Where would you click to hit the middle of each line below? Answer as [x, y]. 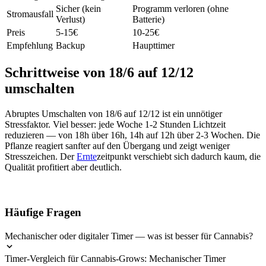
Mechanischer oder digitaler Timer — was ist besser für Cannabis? [129, 236]
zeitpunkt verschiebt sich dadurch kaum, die [179, 156]
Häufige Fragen [43, 212]
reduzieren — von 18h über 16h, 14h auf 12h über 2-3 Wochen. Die [132, 135]
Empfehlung [30, 45]
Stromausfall [30, 14]
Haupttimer [153, 45]
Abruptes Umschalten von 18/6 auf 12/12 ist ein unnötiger [113, 113]
